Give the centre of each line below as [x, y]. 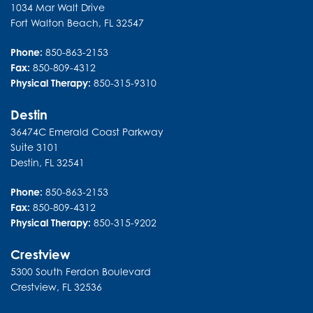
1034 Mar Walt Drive [58, 8]
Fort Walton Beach [54, 23]
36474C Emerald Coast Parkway [87, 132]
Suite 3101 [35, 147]
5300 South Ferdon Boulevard [81, 272]
